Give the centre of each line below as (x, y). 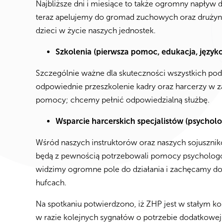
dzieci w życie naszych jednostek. (98, 30)
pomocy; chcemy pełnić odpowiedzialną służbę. (124, 100)
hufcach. (53, 183)
